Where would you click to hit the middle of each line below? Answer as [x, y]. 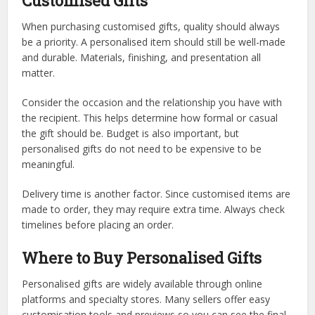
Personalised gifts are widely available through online [142, 283]
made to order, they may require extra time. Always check [154, 209]
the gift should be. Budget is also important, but [131, 133]
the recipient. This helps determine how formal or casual [150, 117]
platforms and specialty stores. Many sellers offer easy [146, 299]
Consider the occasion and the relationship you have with [152, 102]
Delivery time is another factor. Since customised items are [156, 193]
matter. [39, 72]
